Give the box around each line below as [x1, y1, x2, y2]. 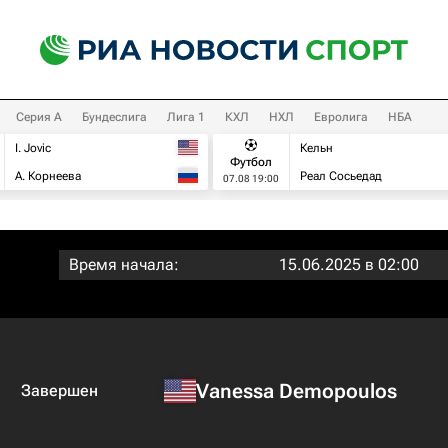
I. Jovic [15, 141, 51, 155]
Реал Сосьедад [300, 169, 382, 183]
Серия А [16, 110, 62, 124]
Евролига [314, 110, 368, 124]
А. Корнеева [15, 169, 81, 183]
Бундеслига [82, 110, 147, 124]
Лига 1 [167, 110, 205, 124]
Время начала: [69, 255, 179, 274]
